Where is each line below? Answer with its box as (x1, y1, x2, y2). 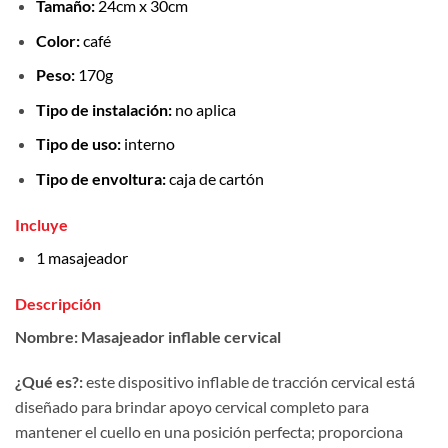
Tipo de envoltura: (35, 169, 166, 189)
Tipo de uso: (35, 134, 121, 154)
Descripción (15, 293, 101, 313)
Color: (35, 30, 80, 50)
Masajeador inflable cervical (81, 326, 281, 346)
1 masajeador (35, 247, 128, 267)
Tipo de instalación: (35, 99, 172, 119)
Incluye (15, 214, 68, 234)
